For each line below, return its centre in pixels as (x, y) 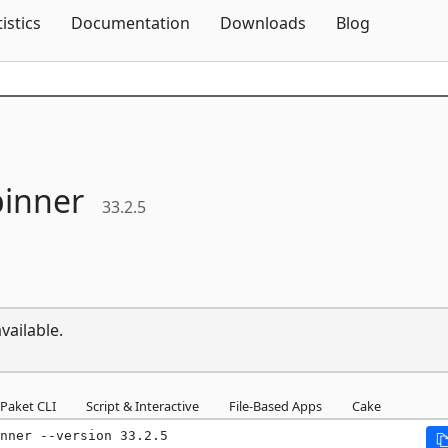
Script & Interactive (142, 405)
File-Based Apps (275, 405)
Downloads (263, 23)
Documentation (130, 23)
